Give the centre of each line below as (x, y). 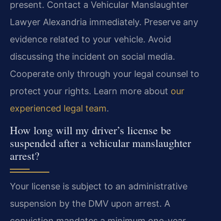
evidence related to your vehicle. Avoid (91, 39)
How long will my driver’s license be (91, 130)
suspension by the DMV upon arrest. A (90, 204)
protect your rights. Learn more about (90, 91)
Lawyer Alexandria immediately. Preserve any (104, 22)
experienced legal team (58, 109)
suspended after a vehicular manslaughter (100, 143)
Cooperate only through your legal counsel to (105, 74)
